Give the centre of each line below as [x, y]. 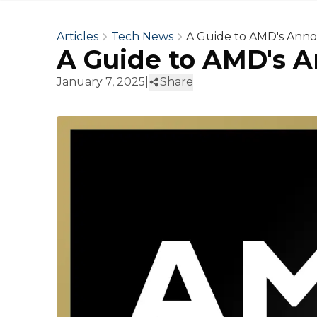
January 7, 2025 [101, 82]
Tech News [142, 36]
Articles [77, 36]
